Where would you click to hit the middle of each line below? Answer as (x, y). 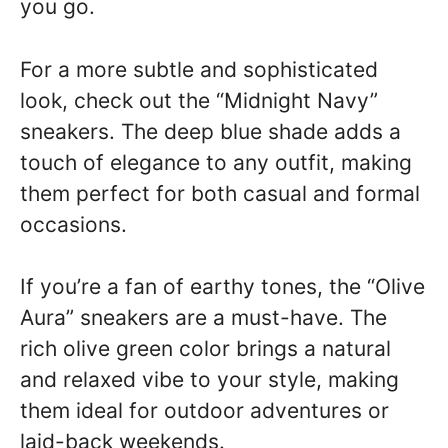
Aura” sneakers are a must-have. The (203, 317)
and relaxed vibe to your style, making (209, 379)
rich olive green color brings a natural (205, 348)
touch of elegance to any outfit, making (216, 162)
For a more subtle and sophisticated (199, 69)
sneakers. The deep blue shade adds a (210, 131)
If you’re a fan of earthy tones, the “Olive (222, 286)
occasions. (73, 224)
